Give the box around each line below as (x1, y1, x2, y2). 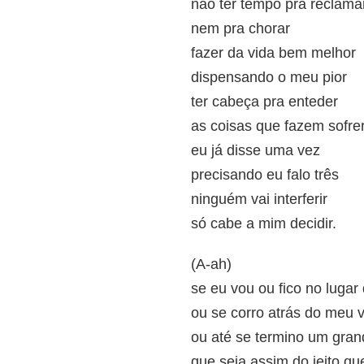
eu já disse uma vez (191, 142, 320, 158)
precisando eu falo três (191, 167, 339, 183)
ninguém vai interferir (191, 191, 327, 207)
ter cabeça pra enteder (191, 93, 338, 110)
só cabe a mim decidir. (191, 215, 336, 232)
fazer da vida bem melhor (191, 45, 356, 61)
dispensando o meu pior (191, 69, 347, 85)
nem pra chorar (191, 20, 290, 37)
